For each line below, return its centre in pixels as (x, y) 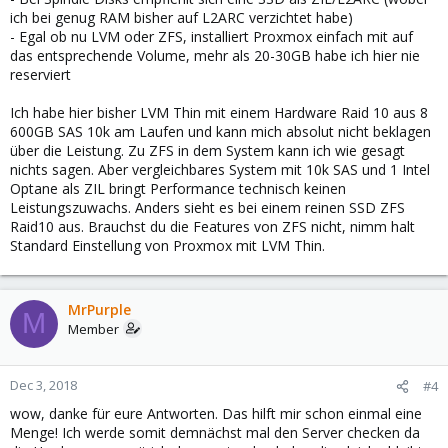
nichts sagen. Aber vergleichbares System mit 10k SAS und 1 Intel (220, 169)
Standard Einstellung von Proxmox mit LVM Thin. (167, 245)
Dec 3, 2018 (43, 384)
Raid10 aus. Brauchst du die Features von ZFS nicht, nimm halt (212, 226)
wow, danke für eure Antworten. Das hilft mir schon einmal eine (216, 413)
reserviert (40, 74)
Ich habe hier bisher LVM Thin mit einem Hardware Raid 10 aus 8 (219, 112)
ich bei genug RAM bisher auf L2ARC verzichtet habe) (181, 17)
